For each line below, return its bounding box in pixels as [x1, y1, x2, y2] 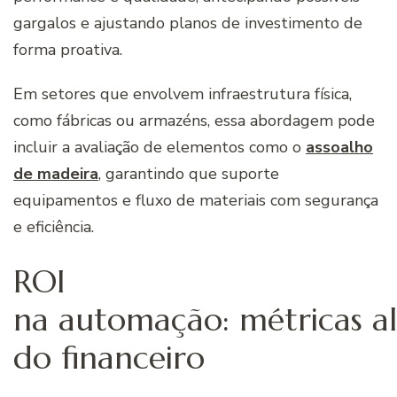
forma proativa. [13, 39, 127, 61]
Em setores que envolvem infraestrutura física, [13, 83, 352, 105]
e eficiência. [13, 216, 94, 238]
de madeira [13, 163, 98, 185]
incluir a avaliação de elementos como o [13, 136, 306, 159]
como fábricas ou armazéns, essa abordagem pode [13, 110, 375, 132]
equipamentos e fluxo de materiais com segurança [13, 190, 378, 212]
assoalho [306, 136, 373, 159]
